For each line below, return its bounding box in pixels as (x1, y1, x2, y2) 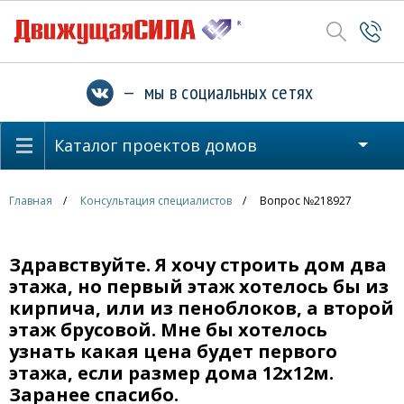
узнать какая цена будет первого (9, 339, 337, 363)
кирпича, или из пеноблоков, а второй (9, 296, 394, 320)
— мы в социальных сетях (113, 79, 314, 105)
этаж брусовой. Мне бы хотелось (9, 317, 327, 342)
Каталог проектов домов (54, 134, 257, 156)
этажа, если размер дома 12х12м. (9, 361, 334, 385)
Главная (9, 193, 52, 208)
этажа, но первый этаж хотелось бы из (9, 274, 389, 298)
